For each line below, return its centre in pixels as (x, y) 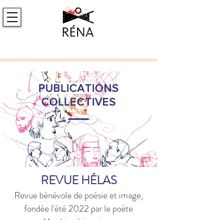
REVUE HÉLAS (79, 180)
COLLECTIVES (79, 102)
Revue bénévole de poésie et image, (79, 195)
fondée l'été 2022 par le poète (79, 208)
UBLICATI (70, 88)
